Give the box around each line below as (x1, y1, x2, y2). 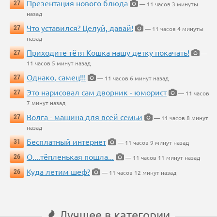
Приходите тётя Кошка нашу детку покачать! (27, 47, 189, 58)
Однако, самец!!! (27, 72, 86, 82)
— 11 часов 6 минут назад (96, 74, 169, 82)
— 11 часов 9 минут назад (116, 139, 189, 147)
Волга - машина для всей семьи (27, 112, 142, 122)
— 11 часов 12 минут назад (100, 169, 176, 177)
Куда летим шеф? (27, 167, 90, 177)
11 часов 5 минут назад (27, 59, 91, 67)
